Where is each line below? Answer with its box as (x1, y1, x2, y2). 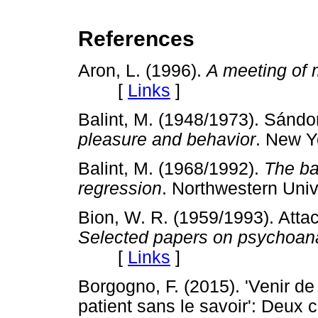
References (78, 27, 194, 51)
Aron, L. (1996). (78, 60, 207, 80)
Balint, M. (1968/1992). (78, 159, 264, 179)
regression (78, 179, 162, 199)
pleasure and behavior (78, 129, 256, 149)
